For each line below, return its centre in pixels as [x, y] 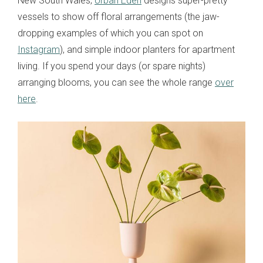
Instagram [39, 50]
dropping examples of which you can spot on [110, 33]
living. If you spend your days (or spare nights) [112, 66]
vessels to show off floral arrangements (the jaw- [119, 17]
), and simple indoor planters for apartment [147, 50]
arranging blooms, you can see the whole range [116, 83]
